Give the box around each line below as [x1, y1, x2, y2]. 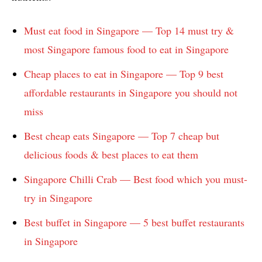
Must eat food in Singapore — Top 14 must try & [24, 23, 234, 37]
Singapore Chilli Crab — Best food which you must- [24, 171, 247, 186]
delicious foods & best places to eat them [24, 147, 198, 161]
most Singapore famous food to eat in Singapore [24, 42, 229, 56]
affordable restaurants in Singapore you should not [24, 85, 237, 99]
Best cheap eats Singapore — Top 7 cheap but [24, 128, 219, 143]
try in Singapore [24, 190, 92, 205]
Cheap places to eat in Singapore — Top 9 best [24, 66, 223, 81]
